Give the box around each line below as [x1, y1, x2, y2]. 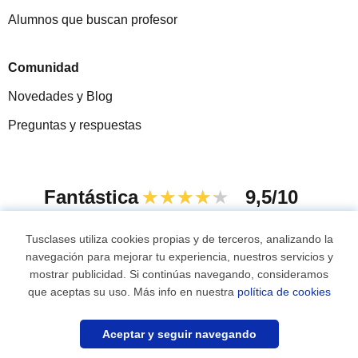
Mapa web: [73, 314, 138, 328]
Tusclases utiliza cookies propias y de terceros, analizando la [25, 233, 333, 245]
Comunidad [8, 61, 79, 75]
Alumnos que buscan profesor [8, 13, 177, 27]
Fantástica [44, 186, 138, 209]
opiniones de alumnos [131, 225, 257, 239]
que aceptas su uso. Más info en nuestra [27, 285, 237, 298]
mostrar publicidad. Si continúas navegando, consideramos [30, 268, 328, 280]
